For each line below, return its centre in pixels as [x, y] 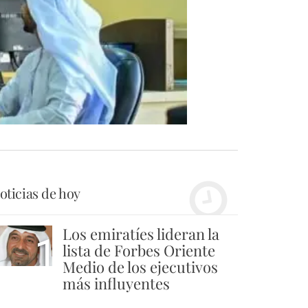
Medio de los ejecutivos [140, 267]
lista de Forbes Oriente [139, 251]
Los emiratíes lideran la [141, 234]
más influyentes [116, 284]
